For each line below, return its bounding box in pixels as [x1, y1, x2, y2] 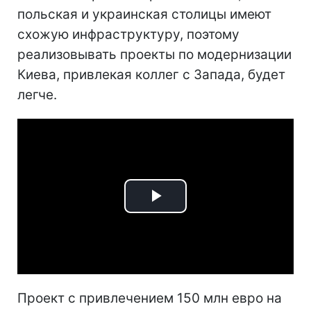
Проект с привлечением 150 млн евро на [17, 289, 282, 306]
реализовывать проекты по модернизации [17, 47, 292, 62]
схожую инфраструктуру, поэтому [17, 26, 239, 42]
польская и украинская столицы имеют [17, 6, 271, 22]
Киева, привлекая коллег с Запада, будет [17, 67, 285, 83]
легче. [17, 87, 57, 103]
